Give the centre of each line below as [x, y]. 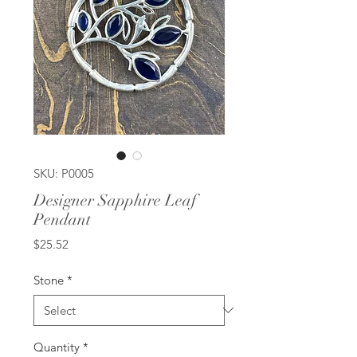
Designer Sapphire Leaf [115, 200]
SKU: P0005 [64, 173]
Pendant [62, 219]
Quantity [57, 347]
